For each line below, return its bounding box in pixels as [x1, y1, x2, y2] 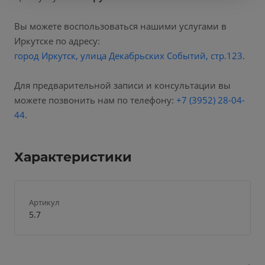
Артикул [29, 196, 59, 208]
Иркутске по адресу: [14, 35, 100, 47]
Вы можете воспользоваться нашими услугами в [14, 20, 227, 33]
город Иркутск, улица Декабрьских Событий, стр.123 [14, 50, 243, 62]
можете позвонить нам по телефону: [14, 94, 176, 106]
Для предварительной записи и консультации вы [14, 79, 231, 92]
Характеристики [14, 148, 132, 165]
